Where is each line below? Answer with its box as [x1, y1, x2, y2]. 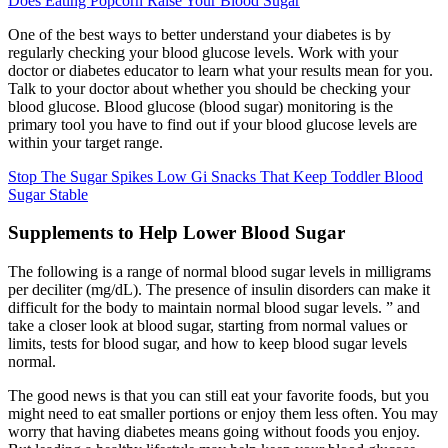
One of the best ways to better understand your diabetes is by [8, 25, 391, 43]
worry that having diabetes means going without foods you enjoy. [8, 423, 420, 441]
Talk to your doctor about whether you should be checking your [8, 79, 410, 97]
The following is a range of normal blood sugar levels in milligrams [8, 263, 431, 281]
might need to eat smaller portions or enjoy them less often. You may [8, 405, 438, 423]
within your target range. [8, 133, 163, 151]
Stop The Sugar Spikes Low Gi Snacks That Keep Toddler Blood [8, 167, 423, 185]
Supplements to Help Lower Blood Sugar [8, 222, 345, 244]
